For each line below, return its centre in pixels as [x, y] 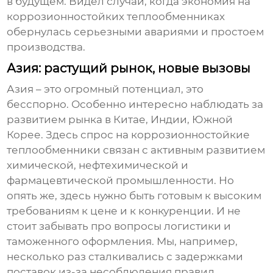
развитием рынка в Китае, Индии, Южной [120, 120]
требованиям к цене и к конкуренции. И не [124, 211]
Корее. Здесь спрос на [69, 135]
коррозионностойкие [191, 135]
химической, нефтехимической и [98, 165]
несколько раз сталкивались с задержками [125, 257]
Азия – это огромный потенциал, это [105, 89]
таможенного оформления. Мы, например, [122, 242]
